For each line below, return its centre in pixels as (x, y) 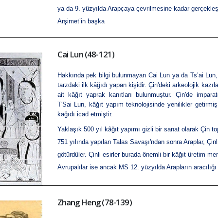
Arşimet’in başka (82, 21)
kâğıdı (99, 85)
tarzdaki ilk (73, 85)
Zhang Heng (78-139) (94, 202)
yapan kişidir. (128, 85)
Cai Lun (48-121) (86, 54)
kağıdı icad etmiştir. (85, 114)
